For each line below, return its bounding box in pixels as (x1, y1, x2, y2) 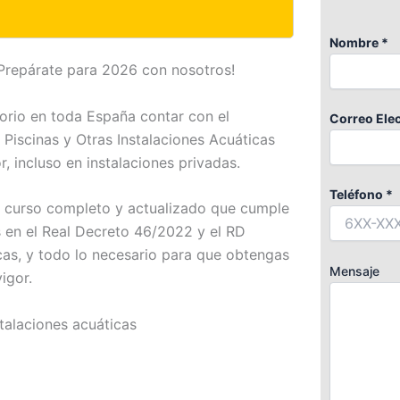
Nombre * (329, 35, 388, 51)
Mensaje (329, 262, 379, 279)
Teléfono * (329, 187, 393, 203)
